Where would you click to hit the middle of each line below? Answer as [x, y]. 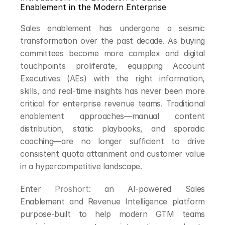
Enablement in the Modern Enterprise [93, 7]
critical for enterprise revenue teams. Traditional [113, 103]
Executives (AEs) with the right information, [113, 78]
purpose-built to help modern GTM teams [113, 214]
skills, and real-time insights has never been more [113, 91]
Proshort [72, 189]
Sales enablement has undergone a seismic [113, 28]
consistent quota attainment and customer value [113, 154]
